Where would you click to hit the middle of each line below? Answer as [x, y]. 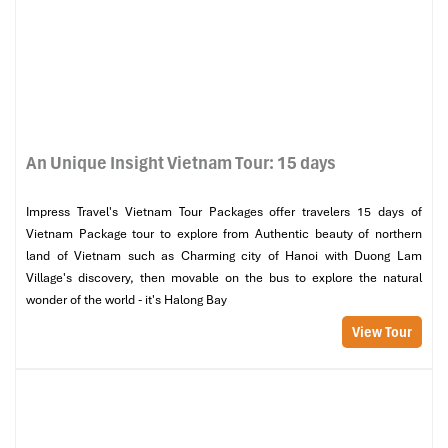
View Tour [382, 332]
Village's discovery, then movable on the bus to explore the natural [224, 278]
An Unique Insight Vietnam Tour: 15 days [181, 162]
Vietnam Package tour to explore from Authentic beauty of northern [224, 234]
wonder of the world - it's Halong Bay [126, 300]
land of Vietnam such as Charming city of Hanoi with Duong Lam [224, 256]
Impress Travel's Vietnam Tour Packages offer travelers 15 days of [224, 212]
